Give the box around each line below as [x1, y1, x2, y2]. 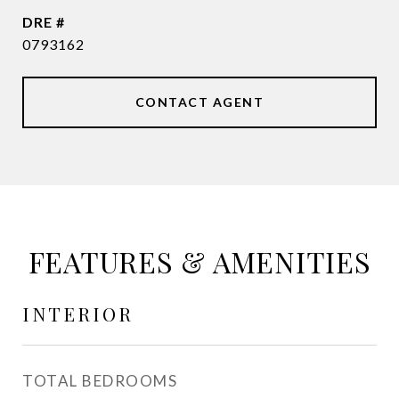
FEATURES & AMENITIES [28, 242, 371, 281]
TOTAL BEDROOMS [22, 371, 177, 390]
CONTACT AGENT [134, 94, 265, 110]
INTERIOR [22, 301, 134, 326]
